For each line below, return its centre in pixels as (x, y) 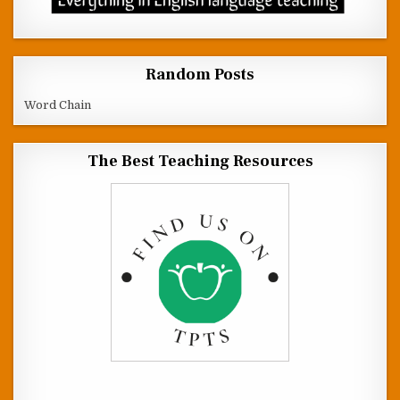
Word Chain (58, 105)
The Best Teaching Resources (200, 162)
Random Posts (200, 75)
